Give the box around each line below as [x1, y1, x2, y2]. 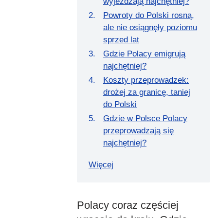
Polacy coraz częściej [77, 199, 179, 211]
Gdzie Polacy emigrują [103, 49, 185, 58]
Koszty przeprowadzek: [103, 75, 189, 85]
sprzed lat [103, 35, 139, 44]
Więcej [89, 160, 113, 169]
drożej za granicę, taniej [103, 87, 190, 97]
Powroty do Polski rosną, [103, 10, 194, 20]
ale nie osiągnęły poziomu [103, 22, 197, 32]
